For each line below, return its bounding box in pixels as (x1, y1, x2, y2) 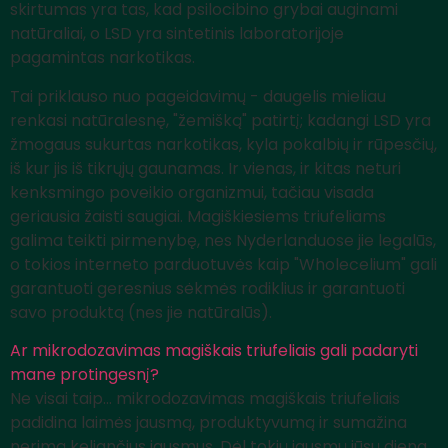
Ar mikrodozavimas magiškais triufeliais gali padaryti (10, 338, 418, 362)
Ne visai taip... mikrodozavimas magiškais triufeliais (10, 386, 400, 410)
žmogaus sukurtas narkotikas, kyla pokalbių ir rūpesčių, (10, 132, 437, 156)
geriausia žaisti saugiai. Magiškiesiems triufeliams (10, 204, 386, 228)
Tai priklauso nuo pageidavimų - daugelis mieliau (10, 84, 386, 108)
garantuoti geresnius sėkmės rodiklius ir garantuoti (10, 276, 405, 300)
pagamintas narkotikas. (10, 46, 195, 70)
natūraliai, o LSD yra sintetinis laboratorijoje (10, 22, 344, 46)
